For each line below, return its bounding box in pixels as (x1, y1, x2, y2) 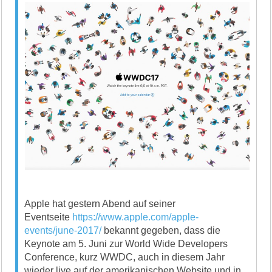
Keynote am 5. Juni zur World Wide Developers (24, 238, 228, 249)
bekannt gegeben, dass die (101, 225, 221, 236)
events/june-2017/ (24, 225, 102, 236)
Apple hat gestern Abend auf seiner (24, 198, 176, 209)
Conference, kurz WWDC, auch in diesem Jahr (24, 251, 225, 262)
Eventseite (24, 211, 73, 222)
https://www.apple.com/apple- (72, 211, 199, 222)
